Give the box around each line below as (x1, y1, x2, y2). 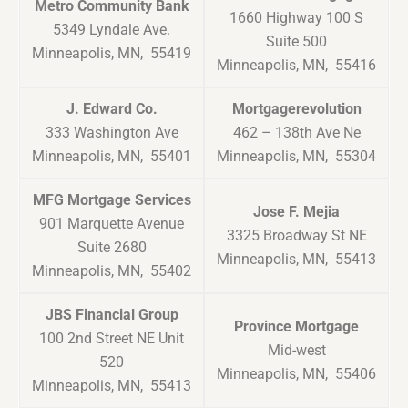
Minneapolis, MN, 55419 (32, 45, 191, 63)
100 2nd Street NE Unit (39, 330, 184, 348)
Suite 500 (266, 33, 327, 51)
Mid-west (267, 342, 326, 360)
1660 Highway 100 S (229, 9, 363, 27)
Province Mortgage (234, 318, 359, 336)
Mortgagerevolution (231, 100, 362, 118)
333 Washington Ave (45, 124, 178, 142)
